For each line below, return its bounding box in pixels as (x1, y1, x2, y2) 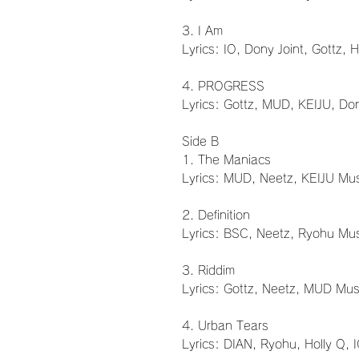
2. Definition (182, 209, 250, 222)
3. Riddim (182, 264, 235, 277)
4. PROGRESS (182, 80, 264, 93)
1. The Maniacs (182, 154, 271, 167)
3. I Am (182, 25, 223, 38)
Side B (182, 135, 219, 148)
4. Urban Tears (182, 320, 268, 333)
